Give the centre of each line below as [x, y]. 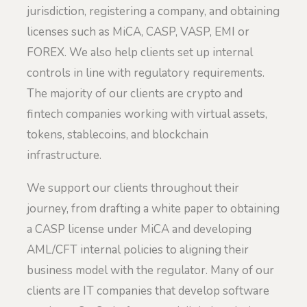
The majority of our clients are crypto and [135, 93]
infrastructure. [64, 155]
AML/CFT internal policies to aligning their [138, 249]
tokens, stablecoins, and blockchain [118, 134]
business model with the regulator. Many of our [150, 270]
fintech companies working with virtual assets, [147, 114]
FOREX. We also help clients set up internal [140, 52]
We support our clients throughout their [133, 188]
